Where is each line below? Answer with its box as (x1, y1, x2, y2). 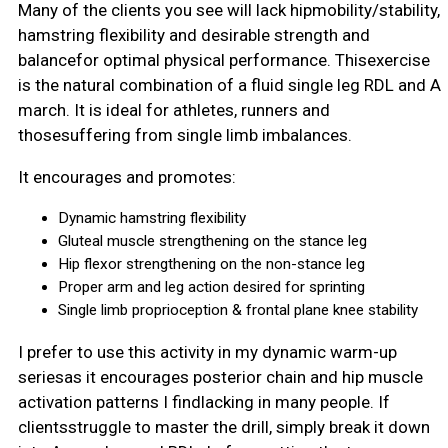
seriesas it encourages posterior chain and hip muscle (17, 366, 423, 387)
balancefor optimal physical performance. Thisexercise (17, 50, 430, 71)
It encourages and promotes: (17, 167, 236, 188)
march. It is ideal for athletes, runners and (17, 100, 330, 121)
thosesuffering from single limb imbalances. (17, 125, 352, 146)
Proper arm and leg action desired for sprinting (57, 278, 365, 297)
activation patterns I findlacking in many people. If (17, 391, 390, 412)
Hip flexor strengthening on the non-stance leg (57, 255, 365, 274)
